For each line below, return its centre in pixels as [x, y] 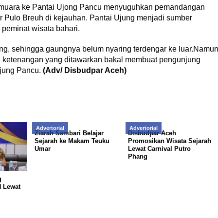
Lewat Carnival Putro [159, 149]
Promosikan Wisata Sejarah [169, 141]
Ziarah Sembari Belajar [69, 133]
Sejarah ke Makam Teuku [72, 141]
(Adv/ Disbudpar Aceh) [84, 70]
